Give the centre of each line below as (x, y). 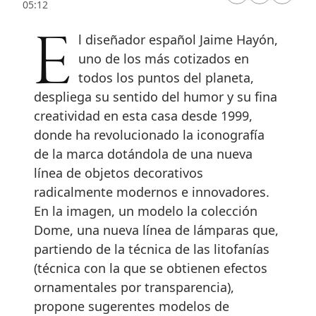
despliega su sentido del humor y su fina (156, 96)
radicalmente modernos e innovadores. (152, 192)
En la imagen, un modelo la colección (146, 211)
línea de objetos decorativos (119, 172)
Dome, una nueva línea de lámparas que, (156, 230)
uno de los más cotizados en (164, 58)
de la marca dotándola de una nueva (143, 153)
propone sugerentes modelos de (132, 306)
